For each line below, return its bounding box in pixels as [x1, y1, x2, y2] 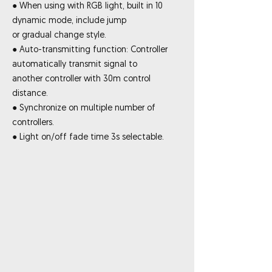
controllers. [12, 118, 54, 127]
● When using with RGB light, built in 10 [12, 2, 163, 11]
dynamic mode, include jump [12, 16, 126, 25]
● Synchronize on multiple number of [12, 104, 155, 113]
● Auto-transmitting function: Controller [12, 46, 168, 55]
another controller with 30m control [12, 75, 151, 84]
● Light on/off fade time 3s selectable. [12, 133, 164, 142]
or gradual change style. [12, 31, 106, 40]
